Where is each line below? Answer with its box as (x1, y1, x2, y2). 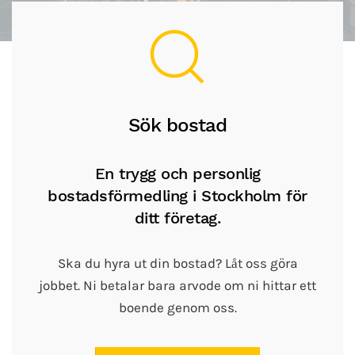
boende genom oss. (118, 300, 237, 315)
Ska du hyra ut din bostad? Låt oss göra (57, 256, 298, 271)
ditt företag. (134, 208, 221, 227)
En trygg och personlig (94, 164, 261, 183)
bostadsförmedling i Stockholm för (48, 186, 307, 205)
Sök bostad (128, 114, 227, 136)
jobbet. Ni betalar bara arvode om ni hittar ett (39, 278, 316, 293)
